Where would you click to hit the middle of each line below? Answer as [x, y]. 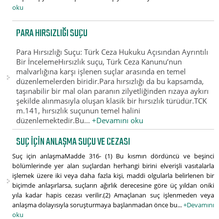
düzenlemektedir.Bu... [54, 120]
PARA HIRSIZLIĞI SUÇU [52, 34]
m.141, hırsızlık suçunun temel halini [78, 110]
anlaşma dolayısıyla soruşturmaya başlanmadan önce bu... [98, 205]
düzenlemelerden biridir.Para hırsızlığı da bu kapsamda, [110, 81]
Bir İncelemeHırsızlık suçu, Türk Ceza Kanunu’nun [99, 61]
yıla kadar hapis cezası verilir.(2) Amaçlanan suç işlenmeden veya [113, 195]
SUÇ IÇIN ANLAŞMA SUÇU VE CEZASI [73, 142]
